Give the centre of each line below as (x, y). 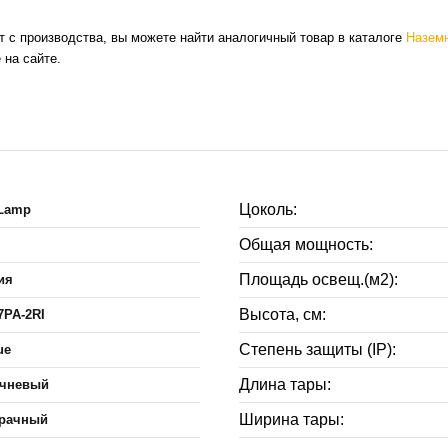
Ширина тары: (291, 420)
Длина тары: (285, 385)
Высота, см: (282, 315)
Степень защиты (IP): (317, 350)
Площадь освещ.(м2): (318, 280)
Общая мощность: (306, 245)
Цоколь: (268, 210)
